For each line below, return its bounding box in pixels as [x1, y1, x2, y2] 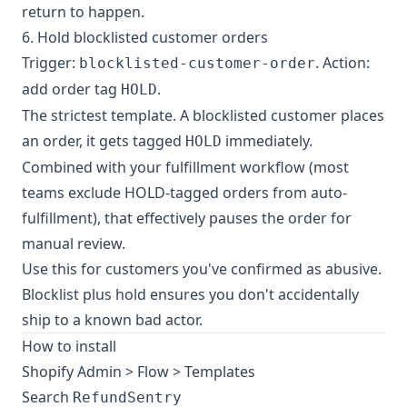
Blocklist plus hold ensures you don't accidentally [22, 284, 359, 304]
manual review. [22, 233, 125, 253]
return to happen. [22, 2, 144, 22]
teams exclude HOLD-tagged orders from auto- [22, 183, 347, 203]
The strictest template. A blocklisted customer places [22, 105, 384, 125]
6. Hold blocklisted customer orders [22, 27, 268, 47]
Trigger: [22, 53, 79, 73]
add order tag [22, 79, 121, 99]
